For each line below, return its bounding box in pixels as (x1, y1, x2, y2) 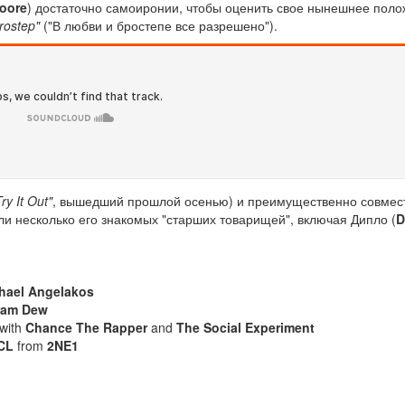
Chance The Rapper (25, 317, 147, 336)
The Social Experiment (176, 317, 315, 336)
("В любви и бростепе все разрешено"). (40, 15, 278, 34)
